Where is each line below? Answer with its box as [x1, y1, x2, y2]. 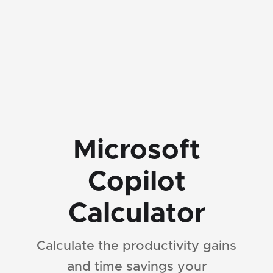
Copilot [87, 168, 186, 196]
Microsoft [73, 136, 200, 164]
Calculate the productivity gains [37, 239, 236, 252]
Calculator [68, 199, 205, 227]
